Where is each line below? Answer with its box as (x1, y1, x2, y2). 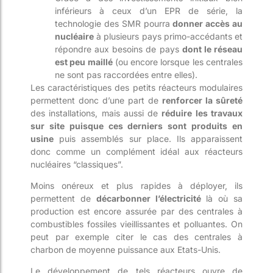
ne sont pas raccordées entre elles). (55, 69, 197, 80)
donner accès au (172, 18, 243, 29)
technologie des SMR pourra (55, 18, 173, 29)
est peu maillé (55, 56, 113, 67)
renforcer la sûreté (162, 94, 243, 105)
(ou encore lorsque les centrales (112, 56, 243, 67)
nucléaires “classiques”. (30, 158, 123, 169)
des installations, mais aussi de (30, 107, 162, 118)
